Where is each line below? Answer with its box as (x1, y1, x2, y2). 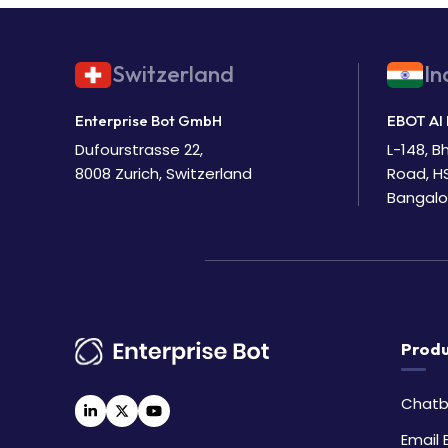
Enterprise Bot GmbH (74, 110, 222, 130)
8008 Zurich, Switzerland (74, 162, 252, 184)
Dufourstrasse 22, (74, 138, 203, 160)
